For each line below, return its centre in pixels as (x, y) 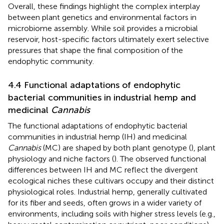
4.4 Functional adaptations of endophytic (94, 85)
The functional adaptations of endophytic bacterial (98, 125)
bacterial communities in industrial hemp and (102, 97)
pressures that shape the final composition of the (95, 50)
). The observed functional (160, 158)
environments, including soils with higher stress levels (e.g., (112, 213)
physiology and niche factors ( (61, 158)
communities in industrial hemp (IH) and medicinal (97, 136)
